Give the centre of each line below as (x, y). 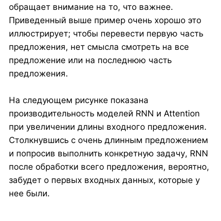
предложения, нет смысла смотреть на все (99, 47)
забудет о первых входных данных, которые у (104, 180)
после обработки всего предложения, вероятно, (109, 167)
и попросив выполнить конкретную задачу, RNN (108, 154)
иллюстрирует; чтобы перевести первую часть (106, 33)
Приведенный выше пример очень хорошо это (105, 20)
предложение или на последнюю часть (90, 60)
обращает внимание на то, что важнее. (91, 7)
